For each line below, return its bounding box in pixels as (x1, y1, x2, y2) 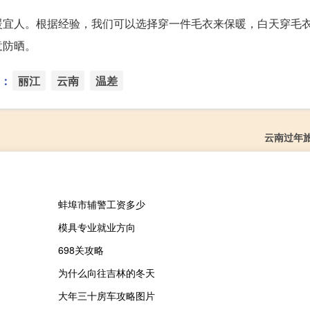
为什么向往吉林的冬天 (57, 265, 155, 280)
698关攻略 (57, 242, 104, 257)
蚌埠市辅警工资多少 (57, 197, 145, 211)
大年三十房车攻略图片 (57, 288, 155, 302)
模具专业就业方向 (57, 219, 136, 234)
